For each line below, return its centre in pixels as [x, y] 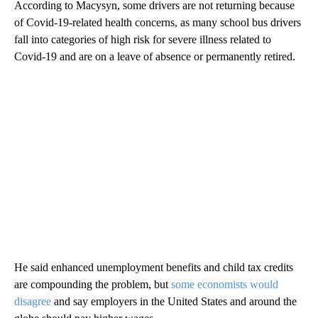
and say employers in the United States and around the [174, 302]
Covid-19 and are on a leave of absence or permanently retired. [155, 57]
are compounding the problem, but [93, 285]
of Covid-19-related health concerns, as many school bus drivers [158, 23]
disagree [33, 302]
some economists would [225, 285]
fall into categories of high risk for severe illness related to [143, 40]
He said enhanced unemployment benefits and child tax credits [154, 268]
